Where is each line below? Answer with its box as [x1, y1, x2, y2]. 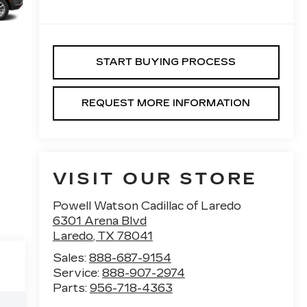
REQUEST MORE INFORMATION [82, 97, 251, 110]
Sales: [52, 251, 89, 265]
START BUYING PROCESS [96, 56, 236, 69]
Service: [52, 267, 102, 280]
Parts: [52, 282, 90, 295]
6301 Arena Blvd [52, 214, 147, 228]
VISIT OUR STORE [52, 169, 258, 189]
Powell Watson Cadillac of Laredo [52, 199, 241, 213]
